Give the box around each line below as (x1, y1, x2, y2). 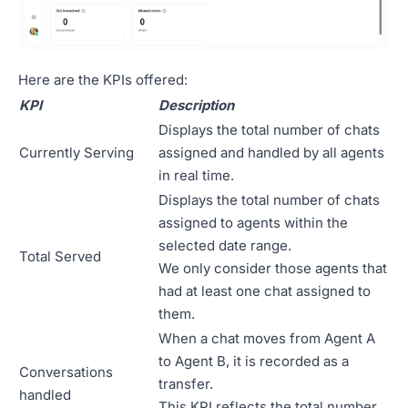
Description (158, 96, 234, 114)
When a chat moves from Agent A (158, 329, 375, 347)
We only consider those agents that (158, 259, 387, 277)
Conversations (19, 362, 113, 381)
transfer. (158, 374, 213, 393)
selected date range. (158, 236, 291, 254)
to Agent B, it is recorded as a (158, 352, 349, 370)
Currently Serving (19, 143, 134, 161)
